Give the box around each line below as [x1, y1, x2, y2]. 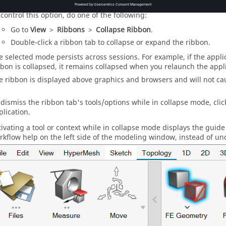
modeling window [115, 132, 175, 143]
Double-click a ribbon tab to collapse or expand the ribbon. [11, 37, 210, 48]
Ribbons [57, 25, 85, 35]
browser [141, 75, 169, 85]
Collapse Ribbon [96, 25, 151, 35]
